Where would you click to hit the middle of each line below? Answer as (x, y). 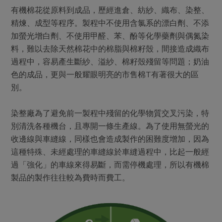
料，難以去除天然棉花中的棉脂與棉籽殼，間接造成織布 (110, 48)
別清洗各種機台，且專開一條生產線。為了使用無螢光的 (110, 126)
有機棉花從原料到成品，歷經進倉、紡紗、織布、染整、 (110, 10)
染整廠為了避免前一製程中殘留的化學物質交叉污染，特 (110, 113)
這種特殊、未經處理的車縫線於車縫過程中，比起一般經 (110, 151)
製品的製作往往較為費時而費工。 (71, 177)
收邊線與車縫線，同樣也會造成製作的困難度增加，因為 (110, 139)
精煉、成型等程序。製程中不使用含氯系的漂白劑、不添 (110, 23)
